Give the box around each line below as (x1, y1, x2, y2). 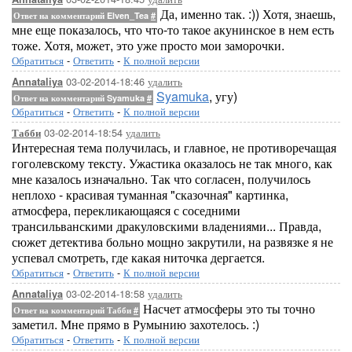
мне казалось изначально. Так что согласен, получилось (12, 170, 310, 188)
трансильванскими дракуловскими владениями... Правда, (12, 217, 321, 235)
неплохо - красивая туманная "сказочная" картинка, (12, 185, 288, 203)
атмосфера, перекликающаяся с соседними (12, 201, 240, 219)
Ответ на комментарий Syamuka (13, 92, 147, 104)
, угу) (209, 87, 237, 105)
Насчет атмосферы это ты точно (140, 299, 315, 317)
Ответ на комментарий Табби (13, 304, 134, 316)
